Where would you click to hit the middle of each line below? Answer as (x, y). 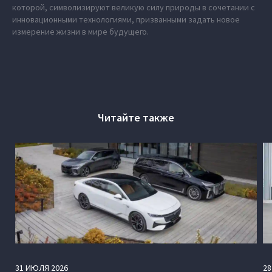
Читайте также (136, 117)
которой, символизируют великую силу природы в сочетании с (134, 7)
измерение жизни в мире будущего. (80, 31)
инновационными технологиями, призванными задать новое (126, 19)
